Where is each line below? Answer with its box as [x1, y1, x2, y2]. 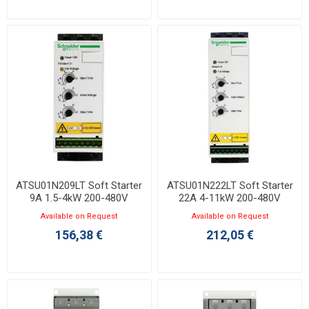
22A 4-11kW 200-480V [179, 192, 281, 205]
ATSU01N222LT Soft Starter [166, 179, 293, 192]
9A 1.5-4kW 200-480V [30, 192, 129, 205]
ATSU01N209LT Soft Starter [16, 179, 143, 192]
